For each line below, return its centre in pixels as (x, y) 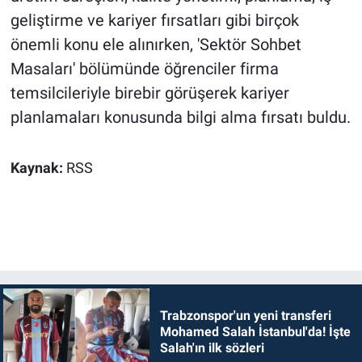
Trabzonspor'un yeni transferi (245, 315)
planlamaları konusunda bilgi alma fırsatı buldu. (180, 117)
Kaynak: (38, 168)
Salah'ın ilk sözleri (212, 347)
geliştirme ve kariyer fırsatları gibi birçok (154, 20)
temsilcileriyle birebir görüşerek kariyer (149, 93)
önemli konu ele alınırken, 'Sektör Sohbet (156, 44)
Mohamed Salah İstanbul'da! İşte (255, 331)
